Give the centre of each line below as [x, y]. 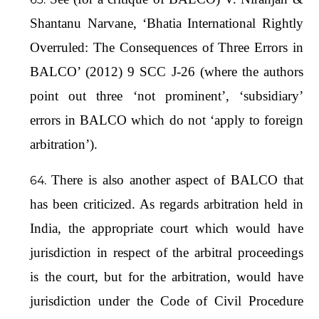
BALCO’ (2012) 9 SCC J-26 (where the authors [167, 71]
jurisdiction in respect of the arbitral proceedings [167, 252]
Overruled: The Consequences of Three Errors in [167, 47]
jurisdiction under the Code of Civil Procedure [167, 300]
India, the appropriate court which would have [167, 228]
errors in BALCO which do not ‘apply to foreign [167, 120]
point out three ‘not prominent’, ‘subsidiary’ [167, 95]
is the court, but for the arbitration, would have [167, 276]
